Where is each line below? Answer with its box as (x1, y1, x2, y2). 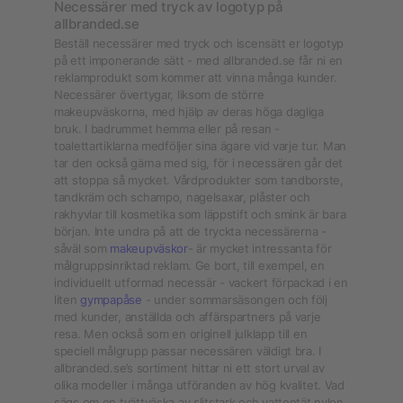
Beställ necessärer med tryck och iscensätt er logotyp (54, 36, 345, 50)
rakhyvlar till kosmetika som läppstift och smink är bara (54, 207, 346, 221)
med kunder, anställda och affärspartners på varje (54, 309, 321, 324)
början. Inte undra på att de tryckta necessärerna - (54, 224, 327, 238)
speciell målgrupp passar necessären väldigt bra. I (54, 344, 322, 358)
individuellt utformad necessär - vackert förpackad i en (54, 275, 348, 290)
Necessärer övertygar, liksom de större (54, 87, 264, 102)
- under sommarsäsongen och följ (141, 292, 327, 307)
